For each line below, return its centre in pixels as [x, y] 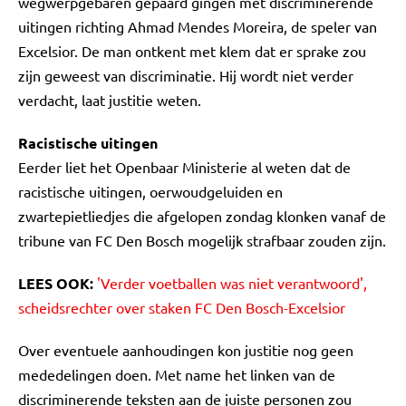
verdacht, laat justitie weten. [110, 100]
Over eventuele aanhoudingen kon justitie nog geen [186, 350]
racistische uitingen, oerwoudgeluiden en [150, 191]
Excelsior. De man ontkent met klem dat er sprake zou [192, 51]
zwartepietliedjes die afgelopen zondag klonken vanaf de [202, 216]
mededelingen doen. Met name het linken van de [177, 374]
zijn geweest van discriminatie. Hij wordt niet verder [186, 75]
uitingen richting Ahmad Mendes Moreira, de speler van [198, 26]
